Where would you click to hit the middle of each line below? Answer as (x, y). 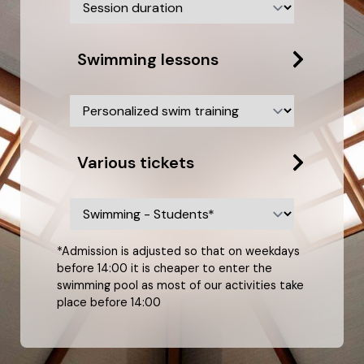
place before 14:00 (109, 303)
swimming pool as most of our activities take (180, 286)
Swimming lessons (148, 59)
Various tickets (136, 162)
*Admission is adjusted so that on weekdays (178, 251)
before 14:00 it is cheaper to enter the (165, 269)
